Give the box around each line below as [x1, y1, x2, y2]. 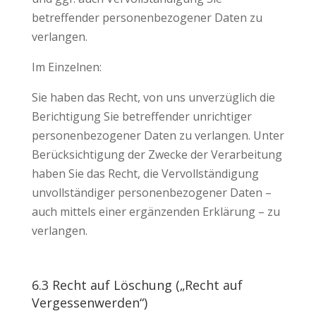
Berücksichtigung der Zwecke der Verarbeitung [31, 147, 282, 162]
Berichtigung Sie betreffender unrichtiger [31, 109, 252, 124]
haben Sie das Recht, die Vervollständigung [31, 166, 259, 181]
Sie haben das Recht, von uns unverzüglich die [31, 90, 275, 105]
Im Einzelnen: [31, 59, 102, 75]
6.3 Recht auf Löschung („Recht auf [31, 276, 243, 293]
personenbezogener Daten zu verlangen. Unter [31, 128, 284, 143]
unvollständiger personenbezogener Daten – [31, 185, 272, 200]
